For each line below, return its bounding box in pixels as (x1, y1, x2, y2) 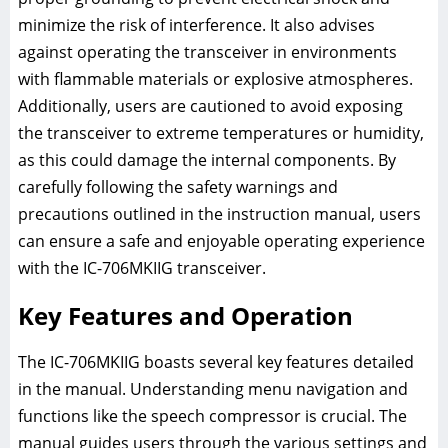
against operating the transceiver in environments (18, 40, 397, 63)
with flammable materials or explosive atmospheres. (18, 67, 413, 90)
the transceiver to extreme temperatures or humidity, (18, 121, 424, 144)
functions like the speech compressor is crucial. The (18, 404, 407, 427)
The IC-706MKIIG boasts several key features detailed (18, 350, 414, 373)
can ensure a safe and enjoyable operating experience (18, 229, 425, 252)
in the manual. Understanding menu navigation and (18, 377, 408, 400)
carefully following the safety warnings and (18, 175, 338, 198)
